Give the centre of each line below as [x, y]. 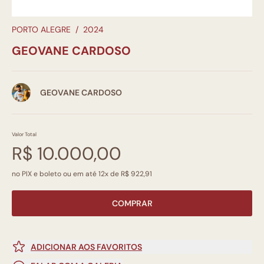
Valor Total [24, 134]
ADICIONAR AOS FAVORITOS [86, 247]
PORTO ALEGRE [41, 29]
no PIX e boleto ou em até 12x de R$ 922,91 [82, 174]
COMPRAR [132, 203]
